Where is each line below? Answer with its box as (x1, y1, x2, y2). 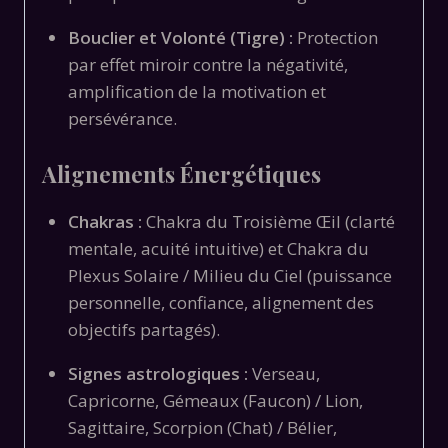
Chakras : (67, 209, 142, 233)
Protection (292, 26, 378, 50)
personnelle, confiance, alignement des (67, 290, 374, 314)
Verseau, (247, 361, 320, 385)
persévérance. (67, 107, 177, 131)
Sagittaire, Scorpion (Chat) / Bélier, (67, 415, 337, 439)
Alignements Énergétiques (42, 158, 321, 189)
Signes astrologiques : (67, 361, 248, 385)
